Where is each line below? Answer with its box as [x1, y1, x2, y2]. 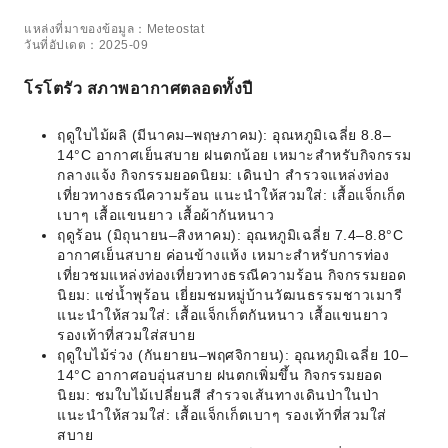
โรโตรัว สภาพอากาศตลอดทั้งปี [24, 80, 253, 97]
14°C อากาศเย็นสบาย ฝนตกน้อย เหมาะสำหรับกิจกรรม [57, 147, 412, 163]
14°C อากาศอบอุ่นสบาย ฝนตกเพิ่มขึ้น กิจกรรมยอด [57, 367, 382, 383]
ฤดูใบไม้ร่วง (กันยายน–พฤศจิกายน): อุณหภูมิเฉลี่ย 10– [57, 347, 408, 363]
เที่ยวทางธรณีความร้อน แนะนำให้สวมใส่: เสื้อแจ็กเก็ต [57, 187, 405, 203]
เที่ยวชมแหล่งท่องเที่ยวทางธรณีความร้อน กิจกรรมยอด [57, 267, 406, 283]
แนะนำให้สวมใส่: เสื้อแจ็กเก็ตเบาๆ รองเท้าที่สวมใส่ [57, 407, 387, 423]
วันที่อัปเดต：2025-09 [24, 38, 148, 52]
